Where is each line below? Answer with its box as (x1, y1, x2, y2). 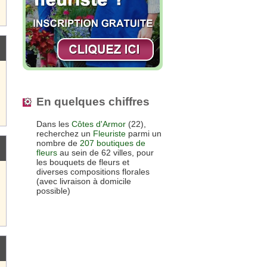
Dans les (36, 119, 72, 129)
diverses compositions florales (36, 167, 150, 177)
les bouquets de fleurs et (36, 157, 129, 167)
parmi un (126, 129, 162, 139)
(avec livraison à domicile (36, 176, 131, 187)
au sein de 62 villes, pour (57, 148, 154, 158)
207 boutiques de (80, 138, 145, 148)
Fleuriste (93, 129, 126, 139)
